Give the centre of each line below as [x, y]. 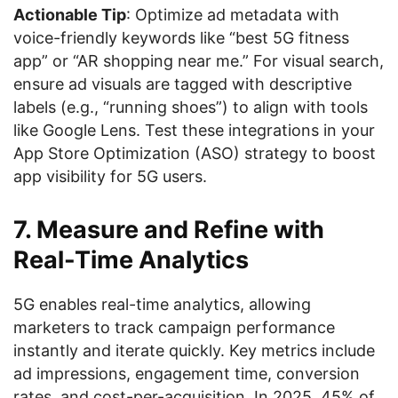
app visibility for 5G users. [110, 176]
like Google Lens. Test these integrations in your [194, 130]
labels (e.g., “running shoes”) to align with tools [191, 107]
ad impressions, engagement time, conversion [187, 374]
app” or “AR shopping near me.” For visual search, [199, 61]
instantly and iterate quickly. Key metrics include [194, 350]
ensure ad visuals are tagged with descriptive [183, 84]
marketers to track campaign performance [174, 327]
